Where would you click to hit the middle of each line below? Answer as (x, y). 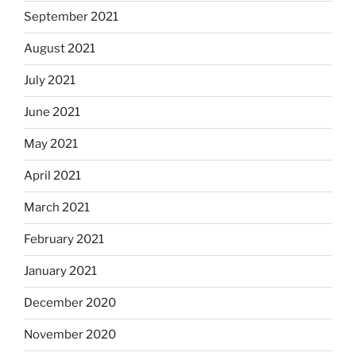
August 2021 (60, 49)
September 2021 (71, 17)
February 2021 (64, 240)
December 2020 (70, 303)
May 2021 (51, 144)
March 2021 (57, 208)
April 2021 (52, 176)
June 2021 (52, 112)
